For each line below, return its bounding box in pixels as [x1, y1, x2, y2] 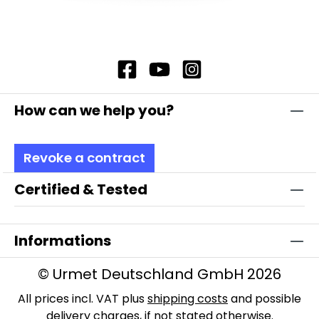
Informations [14, 231, 111, 251]
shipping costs [147, 291, 228, 307]
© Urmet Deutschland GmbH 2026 [38, 264, 281, 284]
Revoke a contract [23, 149, 145, 167]
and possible [228, 291, 301, 307]
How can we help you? [14, 100, 174, 120]
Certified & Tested [14, 179, 147, 199]
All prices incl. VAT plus [18, 291, 147, 307]
